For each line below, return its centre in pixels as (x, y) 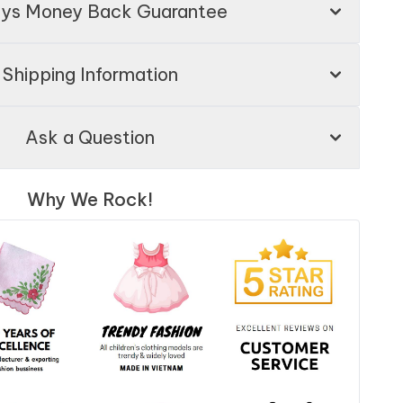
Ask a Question (90, 138)
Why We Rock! (90, 200)
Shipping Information (90, 75)
